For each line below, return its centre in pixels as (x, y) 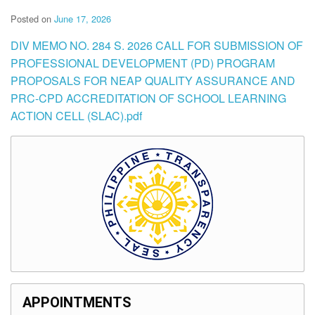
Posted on (32, 19)
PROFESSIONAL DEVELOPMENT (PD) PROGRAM (143, 63)
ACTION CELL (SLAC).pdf (76, 116)
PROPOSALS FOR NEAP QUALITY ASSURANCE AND (153, 81)
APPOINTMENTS (77, 303)
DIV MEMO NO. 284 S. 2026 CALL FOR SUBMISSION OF (157, 46)
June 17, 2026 (83, 19)
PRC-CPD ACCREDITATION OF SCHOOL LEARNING (148, 98)
